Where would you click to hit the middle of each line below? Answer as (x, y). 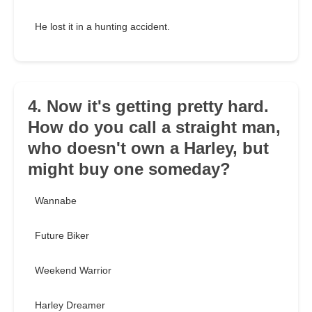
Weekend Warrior (73, 271)
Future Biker (62, 236)
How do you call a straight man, (154, 127)
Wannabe (56, 201)
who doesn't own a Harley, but (148, 148)
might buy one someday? (129, 169)
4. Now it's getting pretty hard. (148, 107)
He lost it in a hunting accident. (102, 27)
